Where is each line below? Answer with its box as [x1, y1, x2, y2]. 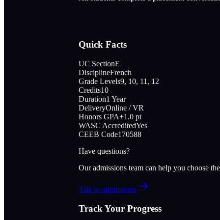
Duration [79, 94, 106, 103]
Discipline [79, 68, 110, 77]
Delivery [79, 103, 106, 112]
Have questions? [79, 146, 130, 155]
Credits [79, 85, 101, 94]
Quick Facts [79, 39, 127, 50]
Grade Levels [79, 77, 120, 85]
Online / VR [106, 103, 144, 112]
